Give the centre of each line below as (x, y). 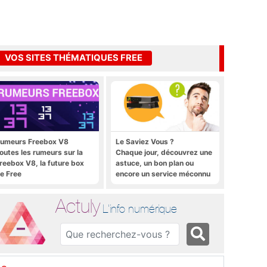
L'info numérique (140, 208)
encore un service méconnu (163, 173)
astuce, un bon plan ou (155, 163)
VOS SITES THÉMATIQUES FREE (74, 58)
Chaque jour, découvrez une (164, 152)
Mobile (127, 195)
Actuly (78, 206)
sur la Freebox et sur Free (160, 184)
